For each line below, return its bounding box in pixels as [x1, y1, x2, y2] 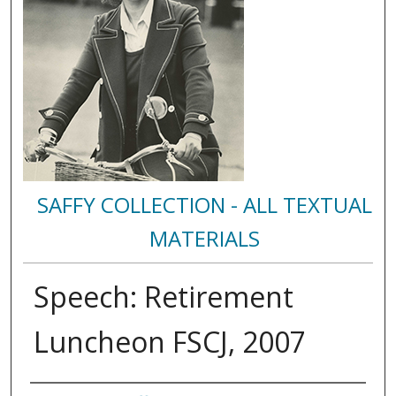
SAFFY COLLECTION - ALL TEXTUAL [37, 190, 373, 220]
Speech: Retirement [33, 278, 293, 316]
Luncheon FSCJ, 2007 [33, 323, 306, 362]
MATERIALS [149, 224, 261, 254]
